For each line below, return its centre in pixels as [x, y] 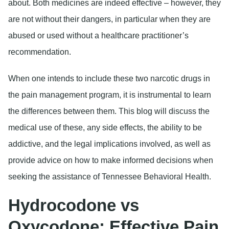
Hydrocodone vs [74, 205]
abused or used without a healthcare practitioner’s [98, 36]
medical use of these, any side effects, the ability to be [105, 127]
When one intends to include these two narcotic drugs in [109, 78]
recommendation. [40, 52]
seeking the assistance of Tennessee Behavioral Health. [110, 176]
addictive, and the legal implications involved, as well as [109, 144]
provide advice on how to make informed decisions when [111, 160]
